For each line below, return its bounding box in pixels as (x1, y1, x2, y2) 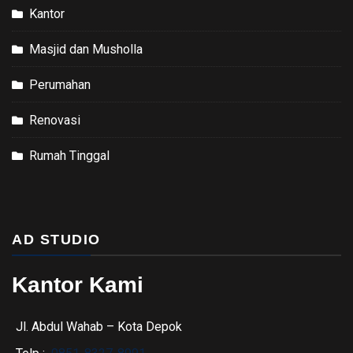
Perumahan (29, 76, 91, 92)
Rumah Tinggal (29, 147, 110, 163)
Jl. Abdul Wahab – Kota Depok (16, 318, 182, 334)
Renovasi (29, 112, 80, 128)
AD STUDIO (12, 231, 101, 247)
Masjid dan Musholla (29, 41, 143, 57)
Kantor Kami (12, 272, 143, 297)
